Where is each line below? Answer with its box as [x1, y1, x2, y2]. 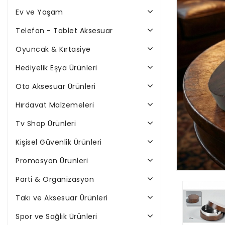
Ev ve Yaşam [16, 7, 63, 17]
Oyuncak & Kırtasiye [16, 44, 91, 54]
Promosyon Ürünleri [16, 156, 88, 166]
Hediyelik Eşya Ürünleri [16, 63, 97, 73]
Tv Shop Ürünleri [16, 119, 76, 129]
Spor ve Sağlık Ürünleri [16, 211, 97, 221]
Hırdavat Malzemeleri [16, 100, 94, 110]
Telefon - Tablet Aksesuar [16, 26, 113, 36]
